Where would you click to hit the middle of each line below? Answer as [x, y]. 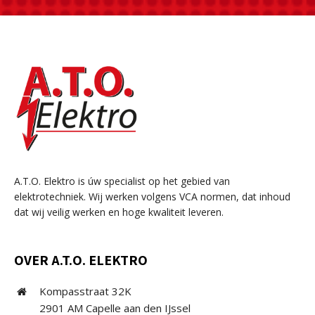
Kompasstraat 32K [85, 291]
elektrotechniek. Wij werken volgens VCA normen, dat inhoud [152, 197]
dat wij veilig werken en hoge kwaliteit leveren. [119, 212]
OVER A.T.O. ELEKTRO [81, 260]
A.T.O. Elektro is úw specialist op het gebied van [122, 181]
